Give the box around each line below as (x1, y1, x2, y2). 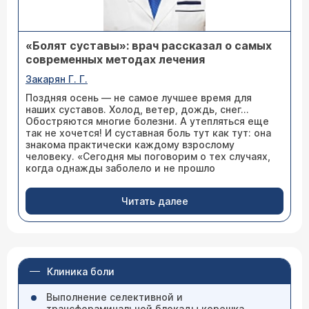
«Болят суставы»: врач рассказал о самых (26, 39, 272, 52)
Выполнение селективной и (46, 291, 183, 303)
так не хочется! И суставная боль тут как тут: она (26, 127, 271, 139)
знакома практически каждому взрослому (26, 139, 235, 150)
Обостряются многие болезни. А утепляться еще (26, 115, 269, 127)
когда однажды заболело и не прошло (26, 162, 215, 174)
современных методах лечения (26, 52, 205, 66)
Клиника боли (47, 266, 114, 277)
